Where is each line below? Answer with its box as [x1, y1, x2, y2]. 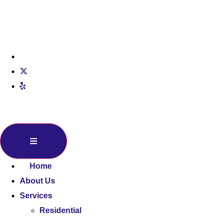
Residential [39, 206, 81, 215]
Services [20, 191, 52, 200]
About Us [20, 177, 55, 185]
